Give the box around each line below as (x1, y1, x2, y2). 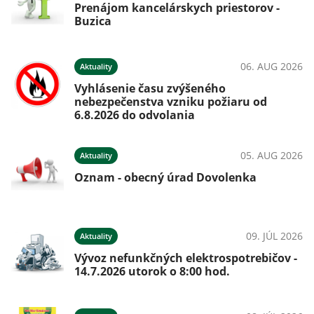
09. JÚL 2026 (246, 229, 303, 243)
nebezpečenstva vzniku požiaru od (74, 94, 267, 109)
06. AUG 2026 (240, 60, 303, 73)
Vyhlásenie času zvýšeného (74, 81, 226, 96)
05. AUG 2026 (240, 149, 303, 162)
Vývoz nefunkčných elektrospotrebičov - (74, 250, 297, 266)
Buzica (74, 13, 111, 29)
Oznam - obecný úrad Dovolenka (74, 170, 257, 185)
